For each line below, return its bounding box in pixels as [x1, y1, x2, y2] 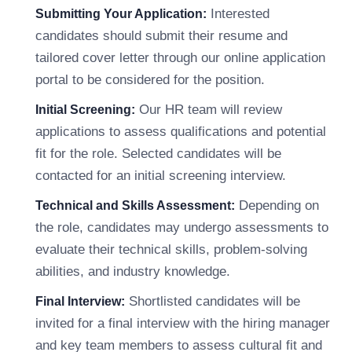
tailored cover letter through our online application [35, 50, 325, 65]
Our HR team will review [135, 102, 282, 117]
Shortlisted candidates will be [125, 294, 300, 309]
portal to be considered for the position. [35, 72, 265, 87]
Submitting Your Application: [35, 7, 207, 20]
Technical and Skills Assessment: [35, 199, 235, 212]
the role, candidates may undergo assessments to [35, 220, 328, 235]
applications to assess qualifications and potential [35, 124, 326, 139]
